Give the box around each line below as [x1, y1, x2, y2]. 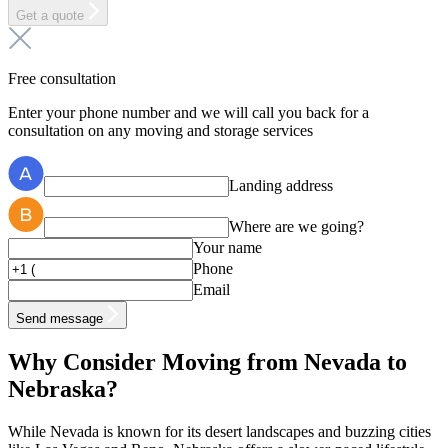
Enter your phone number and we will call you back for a [8, 104, 369, 122]
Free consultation [8, 70, 116, 88]
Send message [16, 311, 107, 327]
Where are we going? [229, 218, 364, 236]
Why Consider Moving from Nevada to [8, 349, 407, 376]
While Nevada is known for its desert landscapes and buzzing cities [8, 423, 431, 441]
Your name [193, 239, 262, 257]
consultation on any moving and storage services [8, 122, 313, 140]
